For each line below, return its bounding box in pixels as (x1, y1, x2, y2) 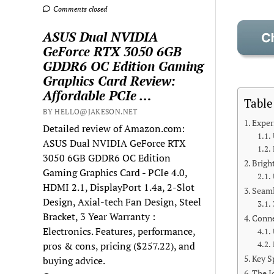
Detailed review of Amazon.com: (43, 121, 185, 135)
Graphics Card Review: (43, 72, 176, 89)
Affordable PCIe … (43, 86, 152, 104)
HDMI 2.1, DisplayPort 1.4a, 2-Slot (43, 180, 195, 194)
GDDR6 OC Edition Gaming (43, 57, 204, 75)
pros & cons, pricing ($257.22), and (43, 239, 196, 253)
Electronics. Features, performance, (43, 224, 196, 238)
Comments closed (51, 4, 108, 13)
